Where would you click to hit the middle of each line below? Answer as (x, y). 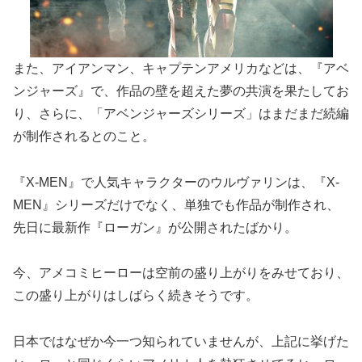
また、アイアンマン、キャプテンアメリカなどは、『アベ (181, 68)
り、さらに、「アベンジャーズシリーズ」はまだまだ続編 (181, 113)
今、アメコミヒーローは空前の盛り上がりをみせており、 (181, 273)
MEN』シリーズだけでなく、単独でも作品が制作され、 (176, 204)
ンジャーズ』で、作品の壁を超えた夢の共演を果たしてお (181, 90)
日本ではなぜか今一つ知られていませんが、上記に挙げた (181, 342)
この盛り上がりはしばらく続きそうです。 (136, 296)
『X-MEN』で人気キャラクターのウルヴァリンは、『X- (176, 182)
